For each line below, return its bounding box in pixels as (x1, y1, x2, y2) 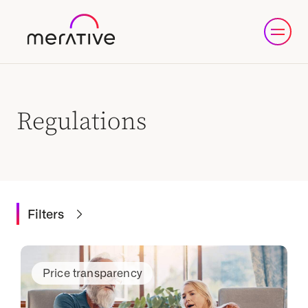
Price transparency (43, 267, 142, 280)
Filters (27, 206, 65, 221)
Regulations (16, 107, 147, 137)
